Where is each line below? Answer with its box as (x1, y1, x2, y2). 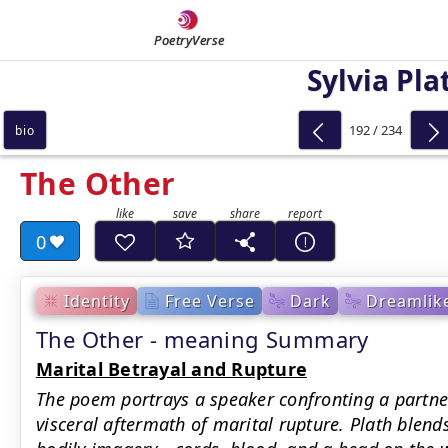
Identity (64, 289, 130, 312)
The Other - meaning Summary (36, 324, 369, 354)
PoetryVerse (154, 31, 225, 49)
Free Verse (165, 289, 255, 312)
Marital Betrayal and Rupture (36, 357, 307, 381)
